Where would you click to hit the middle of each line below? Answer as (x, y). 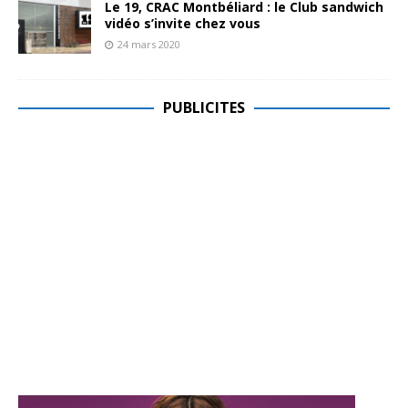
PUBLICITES (204, 107)
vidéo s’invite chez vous (183, 23)
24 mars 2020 (149, 44)
